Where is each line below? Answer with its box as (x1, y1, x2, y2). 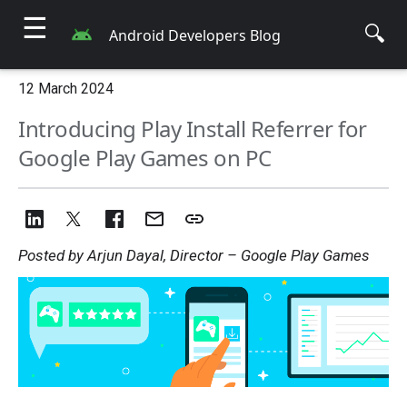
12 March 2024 (18, 80, 114, 97)
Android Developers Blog (109, 25, 281, 45)
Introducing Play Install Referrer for (18, 114, 367, 144)
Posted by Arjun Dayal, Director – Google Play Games (18, 246, 370, 264)
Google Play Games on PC (18, 143, 272, 173)
